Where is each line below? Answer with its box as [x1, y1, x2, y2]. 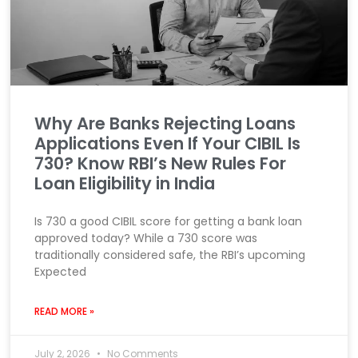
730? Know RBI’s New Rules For [34, 152, 287, 176]
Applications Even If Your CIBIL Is [34, 132, 301, 156]
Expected [34, 264, 87, 280]
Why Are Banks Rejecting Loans [34, 112, 296, 136]
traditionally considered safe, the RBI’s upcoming [34, 247, 306, 264]
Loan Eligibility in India [34, 172, 216, 196]
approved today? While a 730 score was [34, 230, 258, 247]
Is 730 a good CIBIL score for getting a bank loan [34, 213, 303, 230]
